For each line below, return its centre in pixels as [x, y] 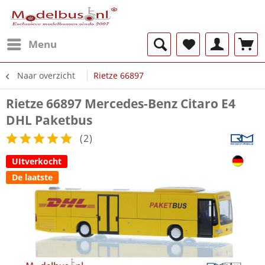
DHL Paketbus [49, 120]
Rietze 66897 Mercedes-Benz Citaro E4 [121, 104]
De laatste [32, 177]
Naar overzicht [46, 75]
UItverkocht [37, 161]
